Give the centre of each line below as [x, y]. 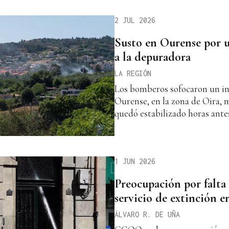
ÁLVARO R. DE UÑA [147, 214]
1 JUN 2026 [135, 162]
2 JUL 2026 [135, 20]
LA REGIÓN [133, 73]
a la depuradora [153, 57]
